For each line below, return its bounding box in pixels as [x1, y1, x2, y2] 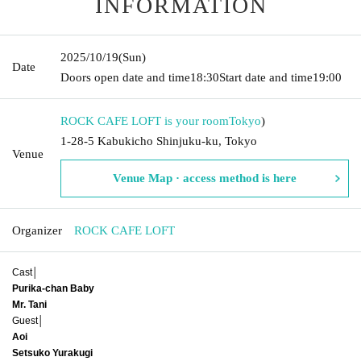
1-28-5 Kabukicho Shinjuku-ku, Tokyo [60, 134, 257, 147]
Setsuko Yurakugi [12, 346, 93, 359]
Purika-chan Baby [12, 282, 94, 294]
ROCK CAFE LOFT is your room [60, 114, 229, 127]
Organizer [12, 223, 62, 237]
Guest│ [12, 314, 44, 326]
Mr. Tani [12, 298, 47, 310]
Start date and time [219, 70, 313, 84]
